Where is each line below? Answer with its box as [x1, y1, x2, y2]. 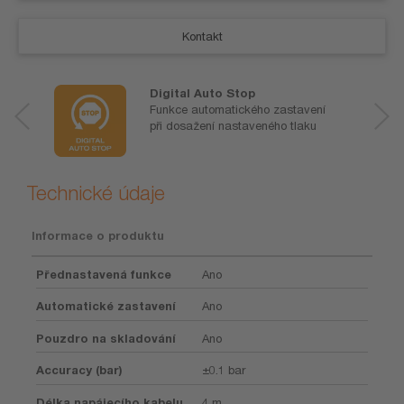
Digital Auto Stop [150, 85, 255, 100]
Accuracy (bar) [36, 363, 123, 377]
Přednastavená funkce [36, 266, 171, 281]
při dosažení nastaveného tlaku [150, 117, 317, 133]
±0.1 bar [202, 363, 245, 377]
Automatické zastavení [36, 298, 176, 313]
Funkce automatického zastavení [150, 101, 326, 116]
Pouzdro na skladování [36, 330, 176, 345]
